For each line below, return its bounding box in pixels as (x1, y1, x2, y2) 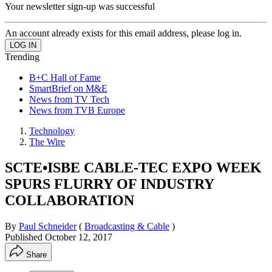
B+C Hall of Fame (29, 72, 101, 83)
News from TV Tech (29, 93, 109, 104)
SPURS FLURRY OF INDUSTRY (5, 175, 214, 192)
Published (5, 231, 45, 242)
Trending (5, 51, 39, 62)
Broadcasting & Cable (84, 220, 169, 231)
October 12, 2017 (45, 231, 112, 242)
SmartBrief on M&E (29, 83, 107, 93)
